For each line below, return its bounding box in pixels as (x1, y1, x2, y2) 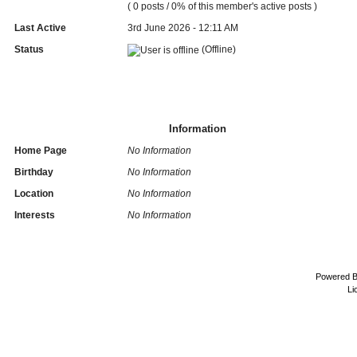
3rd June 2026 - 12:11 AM (127, 22, 238, 33)
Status (14, 43, 44, 55)
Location (14, 187, 53, 199)
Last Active (14, 22, 66, 33)
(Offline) (198, 43, 236, 55)
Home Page (14, 144, 67, 156)
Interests (14, 209, 55, 221)
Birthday (14, 166, 53, 178)
